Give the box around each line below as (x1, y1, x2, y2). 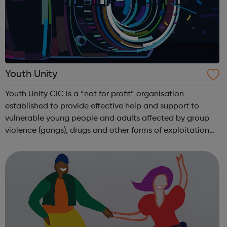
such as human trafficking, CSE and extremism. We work (5, 139, 214, 147)
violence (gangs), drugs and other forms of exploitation (5, 127, 209, 135)
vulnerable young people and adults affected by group (5, 115, 209, 123)
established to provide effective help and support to (5, 102, 199, 111)
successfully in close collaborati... (5, 151, 129, 160)
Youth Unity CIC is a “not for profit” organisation (5, 90, 184, 99)
